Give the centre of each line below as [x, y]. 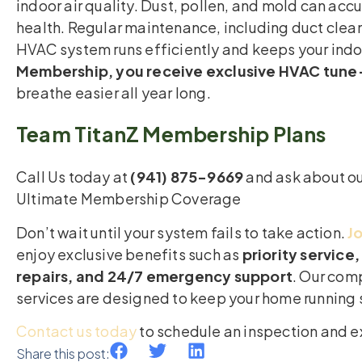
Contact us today [77, 331]
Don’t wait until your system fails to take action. [182, 232]
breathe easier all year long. [114, 93]
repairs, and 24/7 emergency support [155, 276]
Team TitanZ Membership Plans [171, 135]
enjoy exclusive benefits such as [129, 254]
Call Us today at [74, 177]
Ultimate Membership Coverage [129, 199]
